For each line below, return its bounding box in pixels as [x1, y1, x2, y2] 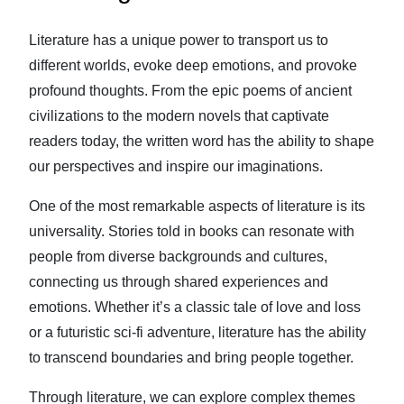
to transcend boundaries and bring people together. [29, 350, 353, 365]
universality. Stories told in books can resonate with [29, 224, 354, 239]
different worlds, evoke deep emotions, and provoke [29, 58, 357, 73]
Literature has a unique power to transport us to [29, 32, 328, 48]
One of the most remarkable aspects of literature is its [29, 198, 365, 214]
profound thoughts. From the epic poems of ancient [29, 83, 352, 98]
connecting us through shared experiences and [29, 274, 328, 289]
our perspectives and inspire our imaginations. [29, 159, 323, 174]
